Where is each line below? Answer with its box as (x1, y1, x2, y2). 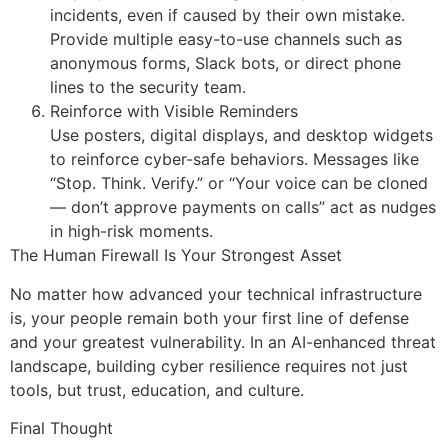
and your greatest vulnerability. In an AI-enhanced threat (10, 331, 436, 352)
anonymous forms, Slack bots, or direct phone (50, 53, 401, 74)
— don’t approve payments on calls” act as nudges (50, 197, 436, 218)
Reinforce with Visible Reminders (50, 101, 298, 122)
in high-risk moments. (50, 221, 213, 242)
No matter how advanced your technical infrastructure (10, 283, 422, 304)
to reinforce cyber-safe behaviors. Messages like (50, 149, 419, 170)
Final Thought (10, 418, 113, 439)
